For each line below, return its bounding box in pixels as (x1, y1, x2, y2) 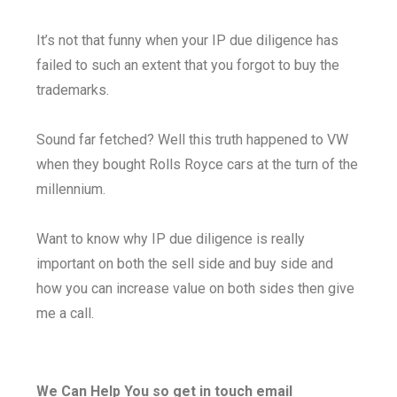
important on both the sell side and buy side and (36, 255, 334, 272)
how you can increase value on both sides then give (36, 280, 355, 297)
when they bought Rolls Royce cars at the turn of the (36, 156, 359, 173)
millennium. (36, 181, 110, 198)
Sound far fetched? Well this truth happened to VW (36, 131, 349, 148)
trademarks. (36, 82, 110, 98)
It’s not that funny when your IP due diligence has (36, 32, 339, 49)
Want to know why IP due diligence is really (36, 230, 306, 247)
